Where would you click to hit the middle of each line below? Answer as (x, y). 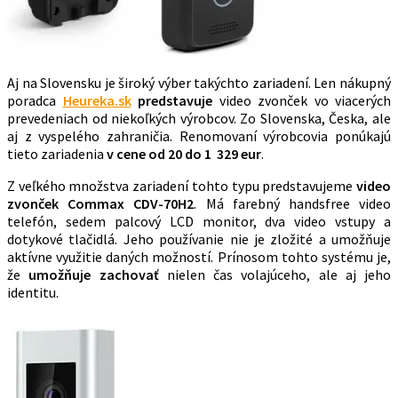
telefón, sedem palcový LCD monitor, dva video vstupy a (199, 221)
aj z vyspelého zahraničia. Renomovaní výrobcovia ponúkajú (199, 135)
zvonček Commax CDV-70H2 (101, 203)
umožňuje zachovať (94, 274)
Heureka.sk (97, 100)
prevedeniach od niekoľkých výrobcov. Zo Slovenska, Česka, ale (199, 118)
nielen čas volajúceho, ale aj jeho (275, 274)
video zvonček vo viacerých (302, 100)
